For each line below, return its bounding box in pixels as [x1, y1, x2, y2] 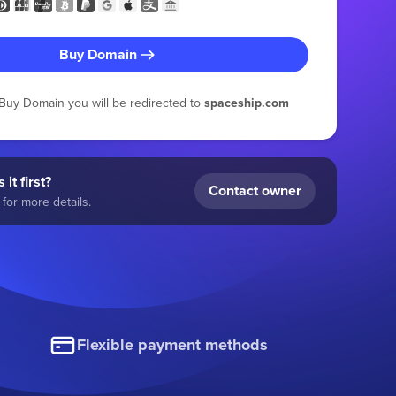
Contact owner [208, 179, 301, 201]
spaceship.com [204, 93, 290, 111]
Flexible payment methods [77, 333, 269, 357]
